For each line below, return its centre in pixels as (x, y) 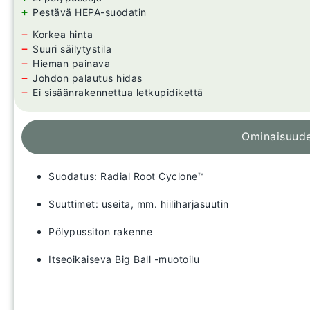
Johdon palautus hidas (88, 78)
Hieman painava (71, 64)
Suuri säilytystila (72, 49)
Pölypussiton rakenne (100, 232)
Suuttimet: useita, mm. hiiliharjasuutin (139, 204)
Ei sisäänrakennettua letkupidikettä (118, 93)
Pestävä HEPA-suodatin (90, 12)
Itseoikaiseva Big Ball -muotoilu (124, 259)
